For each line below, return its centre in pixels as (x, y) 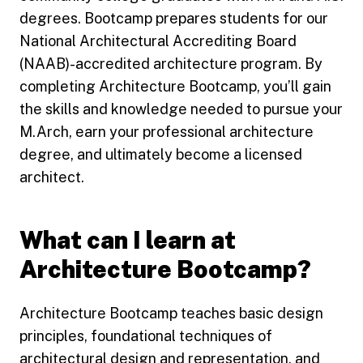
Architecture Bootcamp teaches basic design (171, 313)
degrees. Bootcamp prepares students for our (174, 18)
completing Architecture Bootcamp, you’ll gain (175, 86)
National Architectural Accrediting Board (158, 41)
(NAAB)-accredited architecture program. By (171, 63)
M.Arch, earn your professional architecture (167, 131)
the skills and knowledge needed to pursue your (181, 109)
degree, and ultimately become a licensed (161, 154)
